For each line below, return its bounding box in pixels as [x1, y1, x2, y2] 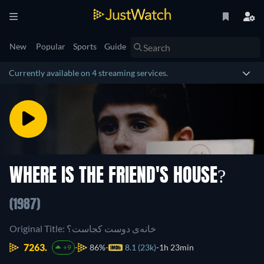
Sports [73, 41, 97, 51]
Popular [36, 41, 65, 51]
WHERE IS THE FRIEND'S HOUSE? [9, 167, 226, 186]
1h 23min [159, 242, 194, 252]
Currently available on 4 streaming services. [9, 68, 168, 78]
